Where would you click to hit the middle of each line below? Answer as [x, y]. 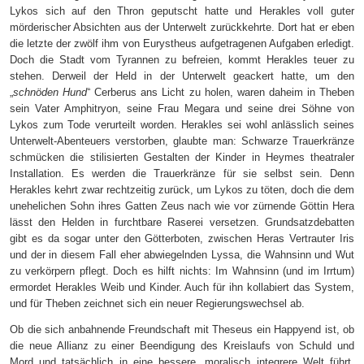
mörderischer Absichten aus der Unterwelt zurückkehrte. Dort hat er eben [182, 28]
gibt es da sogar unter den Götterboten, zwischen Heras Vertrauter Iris [182, 239]
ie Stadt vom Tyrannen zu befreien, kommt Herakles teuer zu [200, 60]
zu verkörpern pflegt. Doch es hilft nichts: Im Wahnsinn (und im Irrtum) [182, 271]
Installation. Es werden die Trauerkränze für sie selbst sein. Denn [182, 174]
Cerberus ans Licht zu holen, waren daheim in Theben [223, 93]
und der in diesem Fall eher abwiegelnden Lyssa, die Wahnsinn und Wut [182, 255]
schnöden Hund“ [52, 93]
